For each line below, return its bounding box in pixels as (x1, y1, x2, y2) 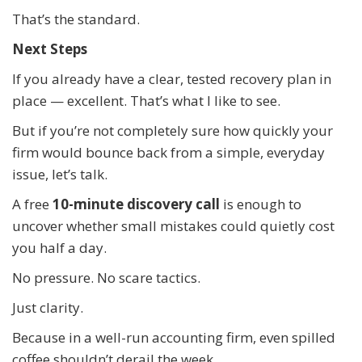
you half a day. (12, 238, 107, 257)
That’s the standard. (12, 9, 140, 28)
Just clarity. (12, 297, 83, 317)
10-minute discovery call (53, 194, 220, 213)
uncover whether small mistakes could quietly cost (12, 216, 335, 235)
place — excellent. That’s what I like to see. (12, 90, 280, 110)
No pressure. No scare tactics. (12, 267, 200, 287)
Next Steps (12, 39, 87, 58)
